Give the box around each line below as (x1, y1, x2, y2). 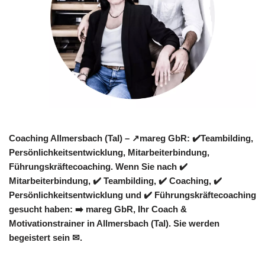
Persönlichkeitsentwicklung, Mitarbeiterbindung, (9, 147, 209, 157)
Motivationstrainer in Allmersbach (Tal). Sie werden (9, 218, 219, 228)
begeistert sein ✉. (9, 232, 82, 243)
